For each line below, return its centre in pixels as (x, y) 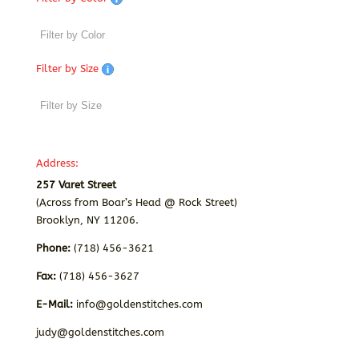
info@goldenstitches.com (139, 304)
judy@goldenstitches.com (100, 332)
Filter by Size (69, 68)
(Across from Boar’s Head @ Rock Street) (136, 202)
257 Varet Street (77, 184)
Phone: (53, 248)
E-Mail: (56, 304)
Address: (57, 163)
